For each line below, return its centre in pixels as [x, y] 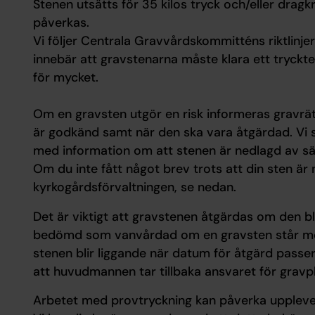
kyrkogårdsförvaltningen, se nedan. [134, 187]
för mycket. [65, 78]
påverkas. [61, 23]
